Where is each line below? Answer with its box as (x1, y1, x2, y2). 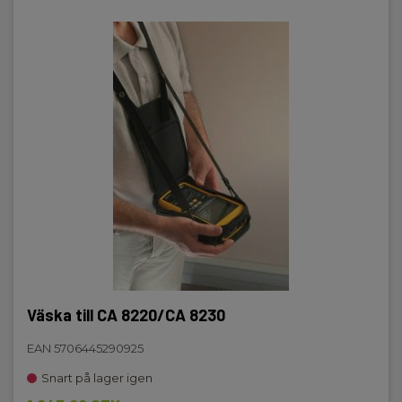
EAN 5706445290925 (27, 341, 144, 355)
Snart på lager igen (41, 371, 153, 385)
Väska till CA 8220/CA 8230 (27, 305, 225, 325)
